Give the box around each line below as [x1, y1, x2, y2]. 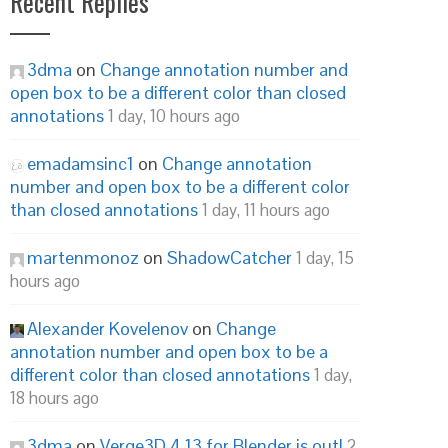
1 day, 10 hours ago [108, 105, 240, 127]
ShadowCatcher [167, 246, 292, 269]
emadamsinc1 [27, 152, 134, 175]
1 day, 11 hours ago [202, 199, 330, 221]
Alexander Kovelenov [27, 317, 188, 340]
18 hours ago [10, 387, 99, 409]
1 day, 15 [296, 247, 354, 269]
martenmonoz [27, 246, 139, 269]
